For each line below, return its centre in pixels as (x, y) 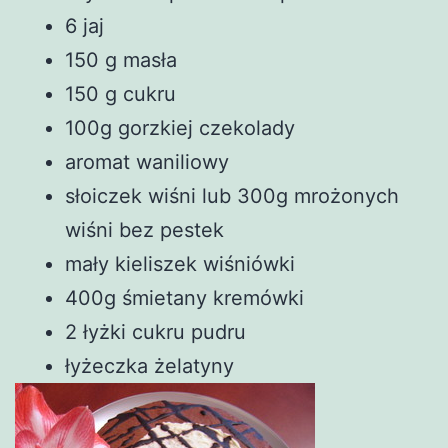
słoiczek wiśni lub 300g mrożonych (232, 195)
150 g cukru (120, 93)
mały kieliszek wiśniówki (180, 263)
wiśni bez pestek (144, 229)
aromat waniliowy (147, 161)
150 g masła (121, 59)
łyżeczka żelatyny (149, 365)
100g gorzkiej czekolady (180, 127)
